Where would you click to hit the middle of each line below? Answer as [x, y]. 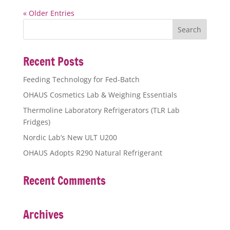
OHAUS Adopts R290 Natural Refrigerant [92, 153]
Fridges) [36, 122]
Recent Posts [53, 62]
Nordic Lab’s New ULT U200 [70, 138]
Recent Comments [64, 181]
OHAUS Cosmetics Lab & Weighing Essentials [100, 95]
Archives [43, 215]
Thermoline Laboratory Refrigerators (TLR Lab [101, 110]
